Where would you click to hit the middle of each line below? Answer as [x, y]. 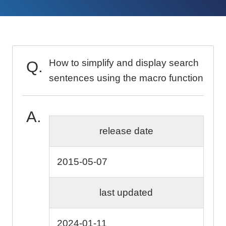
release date [126, 131]
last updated [126, 193]
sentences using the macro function [126, 78]
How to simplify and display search [124, 63]
